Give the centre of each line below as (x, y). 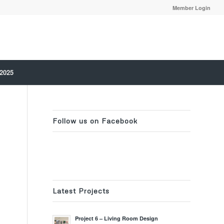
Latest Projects (81, 191)
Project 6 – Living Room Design (117, 218)
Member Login (192, 8)
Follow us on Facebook (95, 121)
